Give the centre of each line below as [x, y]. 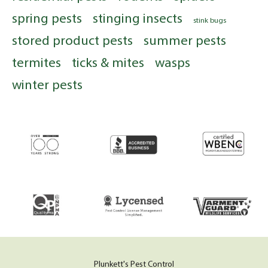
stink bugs [210, 20]
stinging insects [138, 18]
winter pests [47, 84]
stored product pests [72, 40]
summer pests [185, 40]
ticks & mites [108, 62]
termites [36, 62]
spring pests [47, 18]
